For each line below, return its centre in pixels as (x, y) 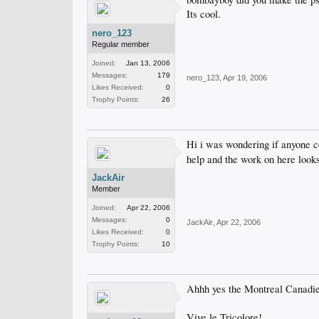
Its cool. (204, 14)
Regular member (121, 44)
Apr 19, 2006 (245, 78)
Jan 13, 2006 (148, 63)
